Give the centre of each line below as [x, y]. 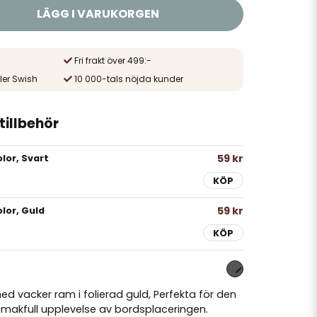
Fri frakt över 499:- [113, 60]
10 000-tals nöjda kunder [128, 79]
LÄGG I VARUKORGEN [98, 14]
